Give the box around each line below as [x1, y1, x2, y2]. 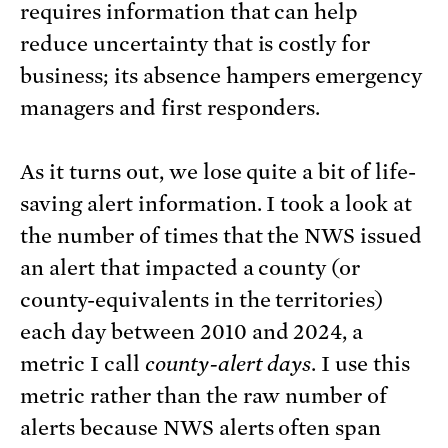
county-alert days [144, 352, 312, 377]
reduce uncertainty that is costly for [20, 32, 371, 57]
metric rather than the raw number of [20, 384, 388, 409]
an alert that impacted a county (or [20, 256, 361, 281]
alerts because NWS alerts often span [20, 416, 382, 441]
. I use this [311, 352, 411, 377]
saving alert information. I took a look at [20, 192, 413, 217]
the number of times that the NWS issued [20, 224, 423, 249]
